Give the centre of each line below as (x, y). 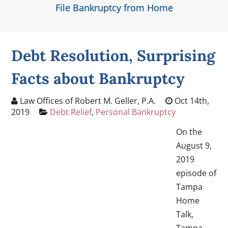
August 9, (194, 145)
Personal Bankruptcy (136, 112)
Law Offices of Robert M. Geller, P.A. (87, 101)
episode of (196, 173)
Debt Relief (71, 112)
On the (189, 132)
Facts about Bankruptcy (98, 78)
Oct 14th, (191, 101)
